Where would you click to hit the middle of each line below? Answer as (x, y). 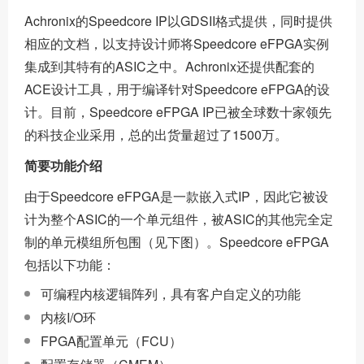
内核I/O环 (68, 317)
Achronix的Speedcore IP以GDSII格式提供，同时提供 (178, 21)
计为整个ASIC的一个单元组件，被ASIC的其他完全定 (179, 219)
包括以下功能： (70, 264)
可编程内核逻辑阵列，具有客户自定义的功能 (171, 294)
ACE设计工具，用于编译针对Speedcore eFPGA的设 (177, 89)
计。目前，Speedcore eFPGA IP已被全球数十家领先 (178, 112)
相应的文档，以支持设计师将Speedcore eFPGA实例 (177, 43)
